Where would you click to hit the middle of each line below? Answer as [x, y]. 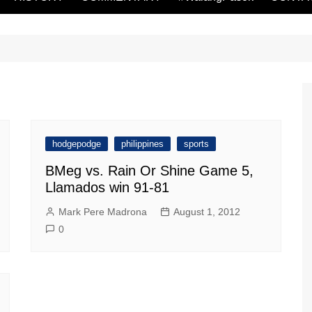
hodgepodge [77, 144]
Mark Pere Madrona [103, 212]
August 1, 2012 [207, 212]
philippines [142, 144]
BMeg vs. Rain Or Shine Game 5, [149, 171]
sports [196, 144]
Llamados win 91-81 [107, 187]
